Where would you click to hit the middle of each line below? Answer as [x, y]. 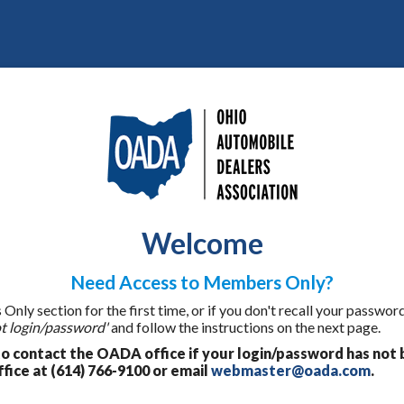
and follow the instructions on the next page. [244, 327]
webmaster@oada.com [291, 370]
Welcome [202, 243]
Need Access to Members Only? [202, 282]
